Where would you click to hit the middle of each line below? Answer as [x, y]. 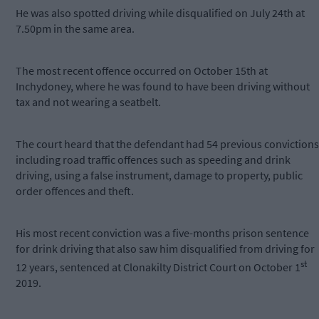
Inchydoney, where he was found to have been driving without [163, 87]
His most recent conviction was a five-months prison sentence [162, 233]
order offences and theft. [75, 191]
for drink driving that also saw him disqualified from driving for [165, 249]
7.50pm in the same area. [75, 29]
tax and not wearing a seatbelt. [88, 102]
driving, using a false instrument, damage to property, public [159, 176]
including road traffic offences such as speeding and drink [153, 160]
